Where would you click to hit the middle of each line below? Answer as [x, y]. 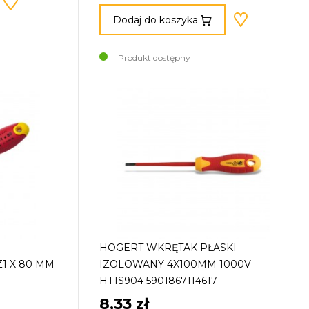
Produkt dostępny [154, 57]
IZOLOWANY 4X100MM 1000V [176, 264]
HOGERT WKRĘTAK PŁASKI [168, 247]
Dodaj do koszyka [155, 20]
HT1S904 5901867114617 [159, 280]
